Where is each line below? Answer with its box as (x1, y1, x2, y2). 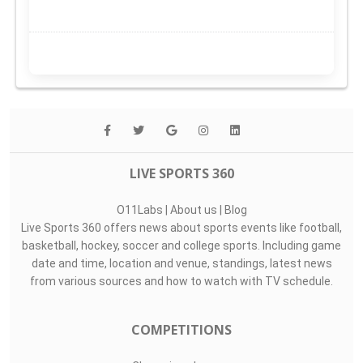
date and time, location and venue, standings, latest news (31, 256, 332, 270)
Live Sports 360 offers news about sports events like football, (21, 220, 342, 234)
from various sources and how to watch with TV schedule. (30, 274, 333, 288)
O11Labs (116, 203, 163, 216)
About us (169, 203, 217, 216)
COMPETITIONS (131, 320, 232, 339)
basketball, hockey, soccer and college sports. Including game (22, 238, 341, 252)
